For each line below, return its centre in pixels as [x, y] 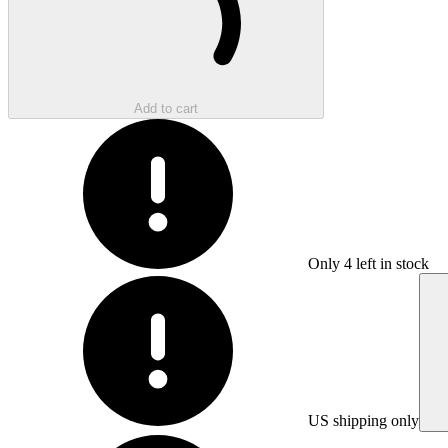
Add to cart [166, 108]
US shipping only [363, 420]
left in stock [390, 263]
